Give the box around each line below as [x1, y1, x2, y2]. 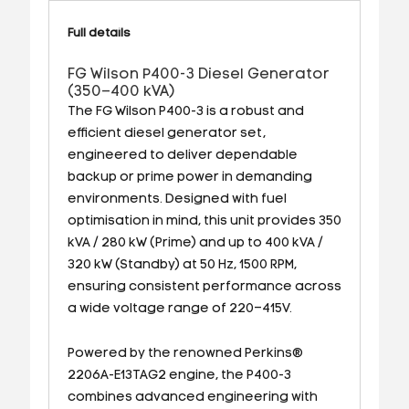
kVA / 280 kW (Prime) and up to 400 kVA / [67, 236, 323, 250]
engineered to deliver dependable [67, 148, 298, 163]
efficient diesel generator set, [67, 126, 266, 141]
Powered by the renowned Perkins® [67, 346, 303, 361]
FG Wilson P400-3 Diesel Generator [67, 67, 330, 82]
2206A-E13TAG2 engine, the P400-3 [67, 368, 291, 383]
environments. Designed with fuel [67, 192, 287, 206]
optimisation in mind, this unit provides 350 [67, 214, 341, 228]
